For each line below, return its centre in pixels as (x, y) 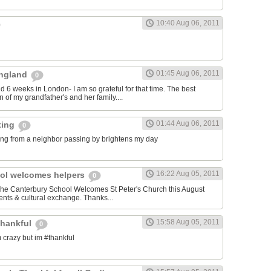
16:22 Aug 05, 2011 (188, 174)
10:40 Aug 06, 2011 (188, 23)
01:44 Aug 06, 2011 (188, 124)
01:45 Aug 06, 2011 (188, 73)
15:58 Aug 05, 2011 (188, 222)
